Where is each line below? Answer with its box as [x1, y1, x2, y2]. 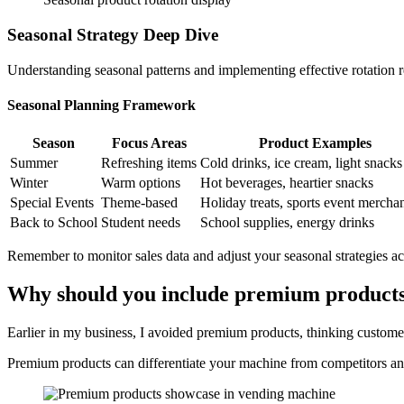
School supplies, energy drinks [200, 215, 374, 231]
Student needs [101, 215, 180, 231]
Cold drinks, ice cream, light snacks [200, 155, 402, 171]
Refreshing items [101, 155, 197, 171]
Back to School [10, 215, 97, 231]
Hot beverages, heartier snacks [200, 175, 373, 191]
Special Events [10, 195, 94, 211]
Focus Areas [111, 135, 187, 151]
